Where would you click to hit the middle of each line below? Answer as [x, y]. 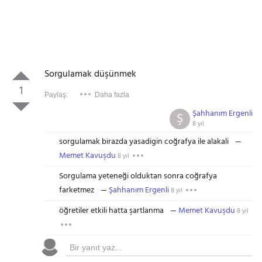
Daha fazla [112, 95]
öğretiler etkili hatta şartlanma [111, 211]
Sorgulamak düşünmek [90, 74]
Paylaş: [56, 95]
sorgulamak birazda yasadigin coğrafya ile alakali [144, 142]
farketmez [76, 190]
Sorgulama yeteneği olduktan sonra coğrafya [138, 176]
